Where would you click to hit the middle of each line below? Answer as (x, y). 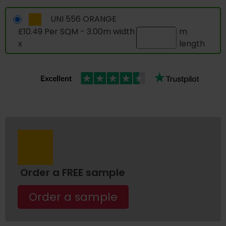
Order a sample (73, 197)
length (192, 43)
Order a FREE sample (73, 172)
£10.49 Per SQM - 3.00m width (76, 31)
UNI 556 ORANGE (81, 19)
